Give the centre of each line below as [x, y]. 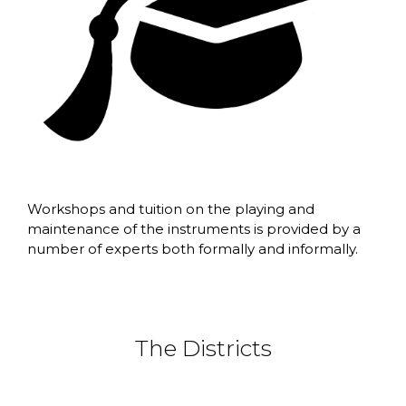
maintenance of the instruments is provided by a [194, 228]
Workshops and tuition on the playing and [171, 208]
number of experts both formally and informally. [193, 248]
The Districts [203, 348]
